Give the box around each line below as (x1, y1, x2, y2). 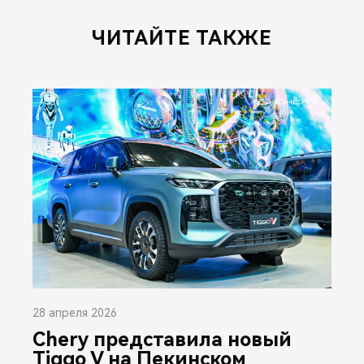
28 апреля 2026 (32, 305, 117, 319)
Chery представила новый (32, 327, 292, 351)
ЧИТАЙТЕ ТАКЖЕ (92, 27, 272, 50)
